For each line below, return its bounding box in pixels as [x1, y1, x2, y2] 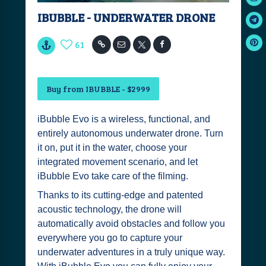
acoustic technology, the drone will [37, 204, 182, 214]
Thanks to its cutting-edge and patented [37, 190, 203, 200]
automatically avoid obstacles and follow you [37, 218, 225, 229]
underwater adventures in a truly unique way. [37, 247, 225, 257]
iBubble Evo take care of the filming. [37, 171, 188, 181]
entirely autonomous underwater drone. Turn [37, 128, 223, 138]
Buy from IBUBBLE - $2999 [46, 83, 150, 94]
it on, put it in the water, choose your [37, 142, 187, 153]
